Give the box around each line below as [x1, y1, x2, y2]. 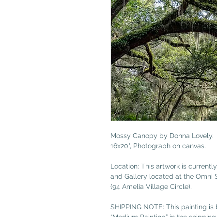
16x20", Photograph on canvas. [110, 142, 208, 150]
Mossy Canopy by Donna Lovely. [110, 132, 214, 139]
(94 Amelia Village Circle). [110, 183, 192, 190]
